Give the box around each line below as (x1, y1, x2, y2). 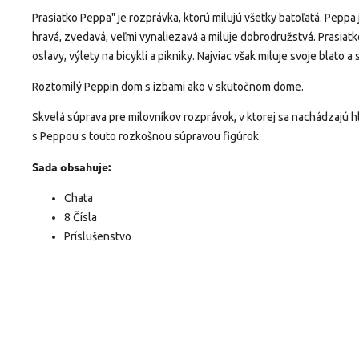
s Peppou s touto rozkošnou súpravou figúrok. (32, 129, 261, 143)
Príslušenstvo (64, 229, 131, 243)
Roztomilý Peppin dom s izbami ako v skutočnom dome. (32, 79, 304, 93)
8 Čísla (64, 210, 97, 224)
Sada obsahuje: (32, 159, 111, 174)
